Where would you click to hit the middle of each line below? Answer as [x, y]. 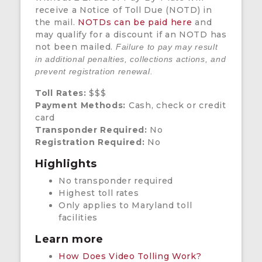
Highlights [66, 164]
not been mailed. [75, 47]
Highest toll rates [100, 193]
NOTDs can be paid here [135, 23]
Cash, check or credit [176, 106]
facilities [78, 218]
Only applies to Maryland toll [125, 206]
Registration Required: [90, 142]
